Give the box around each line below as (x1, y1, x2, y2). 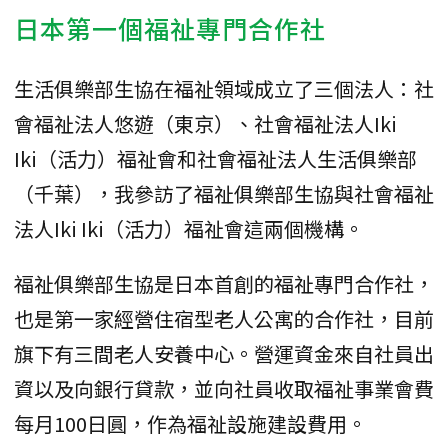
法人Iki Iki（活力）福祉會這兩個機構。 (14, 214, 364, 244)
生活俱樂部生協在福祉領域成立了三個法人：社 (14, 74, 434, 104)
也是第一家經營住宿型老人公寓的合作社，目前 (14, 304, 434, 334)
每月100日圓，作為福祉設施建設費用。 (14, 409, 367, 439)
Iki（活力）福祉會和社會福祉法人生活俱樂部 (14, 144, 417, 174)
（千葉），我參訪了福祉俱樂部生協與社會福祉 (14, 179, 434, 209)
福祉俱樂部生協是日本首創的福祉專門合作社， (14, 269, 434, 299)
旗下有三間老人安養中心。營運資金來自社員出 (14, 339, 434, 369)
